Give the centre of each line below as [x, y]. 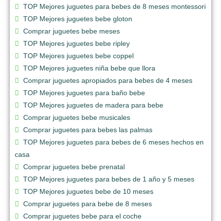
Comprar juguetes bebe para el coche [82, 216]
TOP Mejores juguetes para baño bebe [84, 92]
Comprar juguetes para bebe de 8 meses [88, 203]
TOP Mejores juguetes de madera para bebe [93, 105]
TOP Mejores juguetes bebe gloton [78, 18]
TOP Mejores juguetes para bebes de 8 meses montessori [114, 6]
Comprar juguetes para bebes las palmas [88, 129]
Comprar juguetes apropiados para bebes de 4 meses [108, 80]
